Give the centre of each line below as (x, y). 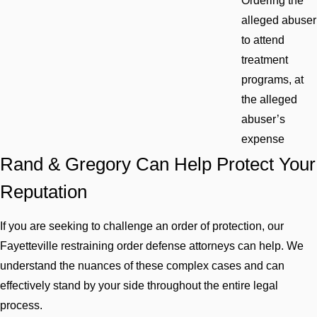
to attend (263, 40)
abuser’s (263, 120)
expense (263, 139)
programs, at (272, 80)
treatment (265, 60)
